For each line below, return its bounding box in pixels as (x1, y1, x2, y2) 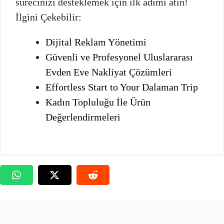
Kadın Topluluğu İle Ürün (45, 96, 150, 107)
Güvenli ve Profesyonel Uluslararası (45, 51, 193, 62)
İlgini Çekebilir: (15, 11, 81, 22)
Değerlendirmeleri (45, 111, 120, 122)
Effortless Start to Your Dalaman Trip (45, 81, 198, 92)
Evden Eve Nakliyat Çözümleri (45, 66, 172, 77)
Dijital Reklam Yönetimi (45, 36, 146, 47)
